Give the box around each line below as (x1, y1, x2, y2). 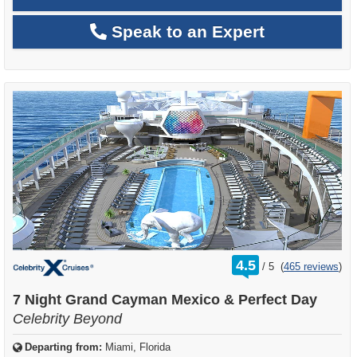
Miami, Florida (105, 340, 171, 353)
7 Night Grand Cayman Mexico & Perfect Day (13, 291, 317, 308)
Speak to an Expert (107, 22, 265, 41)
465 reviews (284, 260, 339, 273)
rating (265, 253, 290, 266)
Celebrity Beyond (13, 310, 122, 327)
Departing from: (25, 340, 102, 353)
